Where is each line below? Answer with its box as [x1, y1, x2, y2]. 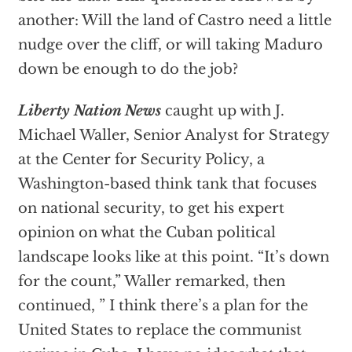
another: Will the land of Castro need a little [17, 11, 332, 29]
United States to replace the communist [17, 321, 302, 339]
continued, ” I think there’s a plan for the [17, 296, 308, 314]
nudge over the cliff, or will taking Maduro [17, 35, 323, 53]
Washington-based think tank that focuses [17, 174, 317, 192]
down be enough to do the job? [17, 60, 238, 78]
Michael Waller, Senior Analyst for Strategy [17, 126, 329, 144]
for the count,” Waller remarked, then [17, 272, 285, 290]
